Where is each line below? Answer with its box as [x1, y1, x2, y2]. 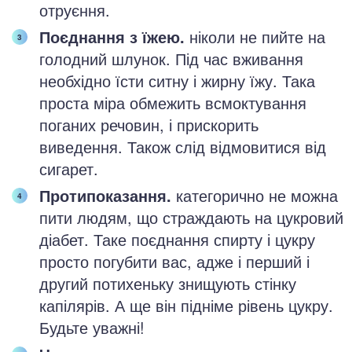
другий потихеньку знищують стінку [39, 272, 296, 295]
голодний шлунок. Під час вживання [39, 47, 303, 70]
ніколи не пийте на [185, 25, 325, 48]
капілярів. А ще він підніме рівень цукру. [39, 294, 333, 317]
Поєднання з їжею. [39, 25, 185, 48]
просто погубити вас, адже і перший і [39, 250, 310, 273]
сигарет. [39, 157, 98, 180]
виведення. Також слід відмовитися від [39, 135, 326, 158]
